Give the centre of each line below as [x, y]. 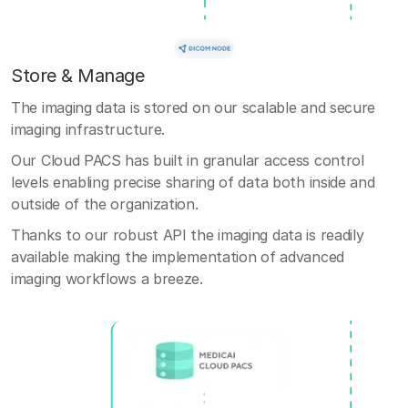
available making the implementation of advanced [178, 256]
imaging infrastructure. [88, 129]
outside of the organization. [105, 204]
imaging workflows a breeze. [107, 278]
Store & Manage [77, 75]
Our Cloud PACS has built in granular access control [188, 160]
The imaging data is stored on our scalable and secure [194, 107]
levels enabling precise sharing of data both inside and [193, 182]
